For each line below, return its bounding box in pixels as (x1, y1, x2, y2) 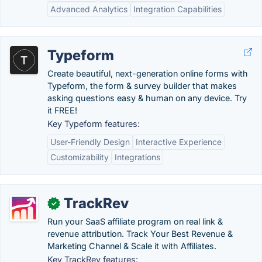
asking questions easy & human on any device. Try (47, 93, 247, 103)
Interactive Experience (136, 137, 222, 147)
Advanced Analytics (50, 4, 127, 14)
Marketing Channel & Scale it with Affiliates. (47, 241, 216, 251)
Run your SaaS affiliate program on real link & (47, 216, 223, 226)
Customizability (50, 152, 109, 162)
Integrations (115, 152, 160, 162)
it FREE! (47, 105, 77, 115)
